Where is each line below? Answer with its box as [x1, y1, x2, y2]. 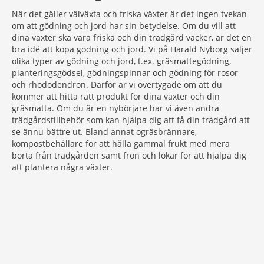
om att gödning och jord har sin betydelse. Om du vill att [12, 20, 236, 31]
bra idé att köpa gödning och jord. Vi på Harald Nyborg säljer [12, 44, 252, 55]
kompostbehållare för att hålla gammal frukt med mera [12, 138, 230, 149]
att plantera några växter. [12, 161, 113, 173]
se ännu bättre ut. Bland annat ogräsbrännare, [12, 126, 197, 137]
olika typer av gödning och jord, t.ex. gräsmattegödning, [12, 55, 231, 67]
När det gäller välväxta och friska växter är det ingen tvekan [12, 8, 247, 19]
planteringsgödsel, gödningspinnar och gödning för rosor [12, 67, 238, 78]
